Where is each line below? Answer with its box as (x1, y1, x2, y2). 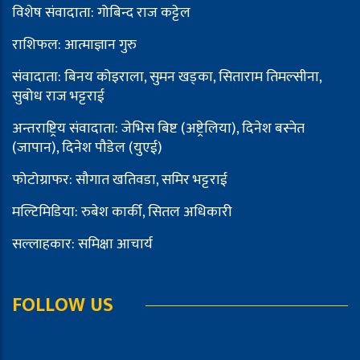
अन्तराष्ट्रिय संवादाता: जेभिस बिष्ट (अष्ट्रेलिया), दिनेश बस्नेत (12, 117, 305, 141)
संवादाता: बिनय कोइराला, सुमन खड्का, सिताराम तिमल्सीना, (12, 65, 321, 89)
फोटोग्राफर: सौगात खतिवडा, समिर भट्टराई (12, 168, 227, 192)
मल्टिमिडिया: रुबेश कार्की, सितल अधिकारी (12, 200, 232, 224)
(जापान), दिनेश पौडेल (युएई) (12, 136, 162, 160)
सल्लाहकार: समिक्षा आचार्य (12, 232, 153, 256)
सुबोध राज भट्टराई (12, 84, 104, 108)
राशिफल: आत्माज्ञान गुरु (12, 33, 137, 57)
